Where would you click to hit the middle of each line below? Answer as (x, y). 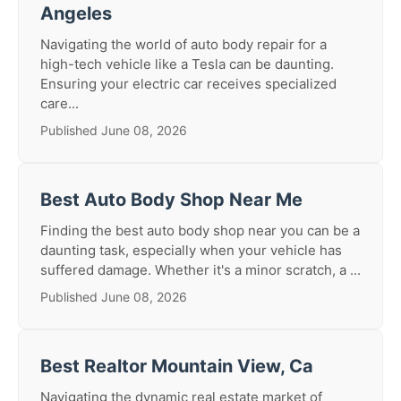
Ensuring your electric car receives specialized (188, 84)
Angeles (76, 13)
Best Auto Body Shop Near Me (171, 200)
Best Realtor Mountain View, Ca (177, 366)
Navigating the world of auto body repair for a (183, 44)
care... (60, 103)
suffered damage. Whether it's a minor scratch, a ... (200, 270)
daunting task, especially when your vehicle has (191, 250)
